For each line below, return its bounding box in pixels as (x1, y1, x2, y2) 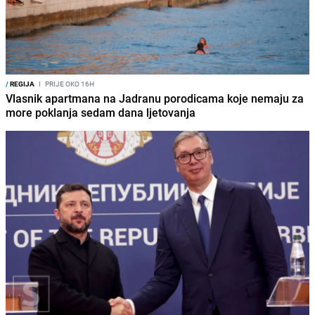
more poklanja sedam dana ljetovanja (6, 105, 195, 121)
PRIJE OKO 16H (44, 79, 94, 89)
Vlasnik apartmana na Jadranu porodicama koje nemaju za (6, 91, 304, 107)
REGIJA (8, 79, 34, 89)
